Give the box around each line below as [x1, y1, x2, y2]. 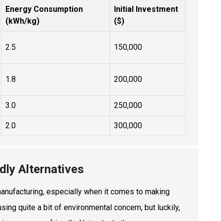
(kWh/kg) [5, 16, 39, 26]
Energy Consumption [5, 4, 83, 14]
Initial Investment [114, 4, 178, 14]
